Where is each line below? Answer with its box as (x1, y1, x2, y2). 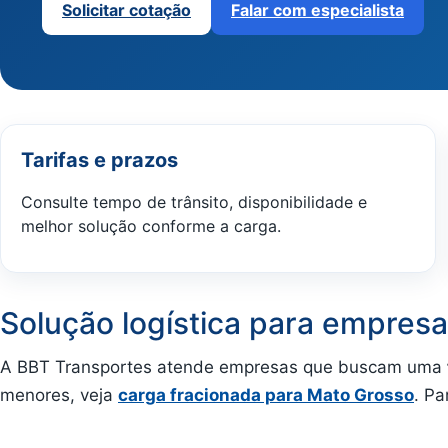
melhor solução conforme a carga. (21, 215, 281, 236)
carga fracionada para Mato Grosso (118, 385, 414, 406)
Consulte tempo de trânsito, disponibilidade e (21, 191, 367, 212)
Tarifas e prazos (21, 148, 178, 173)
